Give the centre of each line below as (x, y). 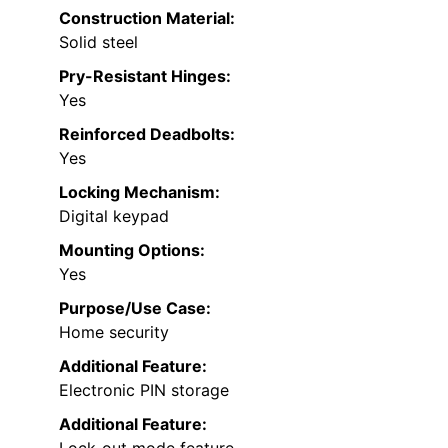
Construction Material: (147, 18)
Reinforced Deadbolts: (147, 134)
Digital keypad (114, 216)
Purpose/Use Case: (135, 308)
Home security (114, 332)
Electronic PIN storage (144, 390)
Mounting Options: (132, 250)
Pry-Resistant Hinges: (145, 76)
